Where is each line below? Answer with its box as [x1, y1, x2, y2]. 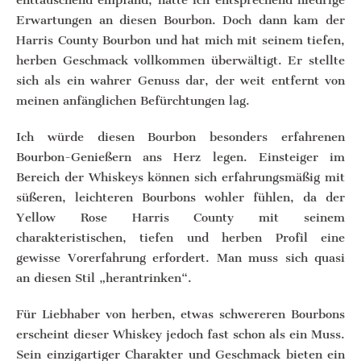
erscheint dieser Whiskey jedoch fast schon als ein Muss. [16, 326, 345, 342]
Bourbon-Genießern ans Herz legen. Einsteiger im [16, 149, 345, 164]
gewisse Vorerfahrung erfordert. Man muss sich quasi [16, 250, 345, 265]
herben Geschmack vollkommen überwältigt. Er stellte [16, 52, 345, 68]
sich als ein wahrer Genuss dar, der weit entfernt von [16, 73, 345, 88]
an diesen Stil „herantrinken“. [16, 270, 192, 285]
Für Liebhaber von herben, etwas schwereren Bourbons [16, 306, 345, 322]
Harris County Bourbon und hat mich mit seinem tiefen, [16, 32, 345, 48]
